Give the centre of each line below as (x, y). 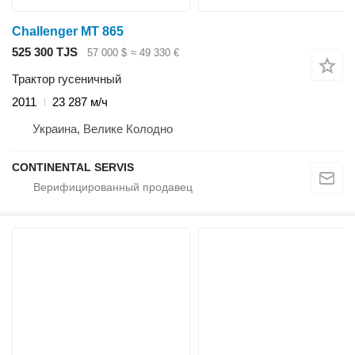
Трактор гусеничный (67, 79)
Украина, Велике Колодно (103, 129)
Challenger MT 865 (68, 31)
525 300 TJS (45, 52)
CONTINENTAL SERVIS (73, 168)
